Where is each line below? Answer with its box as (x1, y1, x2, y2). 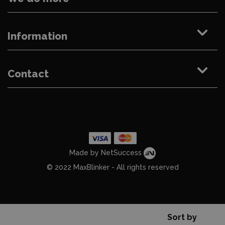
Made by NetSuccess (69, 148, 144, 157)
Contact (8, 68, 49, 80)
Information (8, 30, 67, 43)
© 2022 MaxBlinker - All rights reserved (46, 163, 179, 172)
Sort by (167, 212, 197, 222)
